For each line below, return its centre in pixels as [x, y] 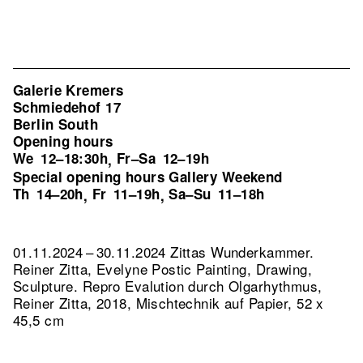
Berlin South [56, 124]
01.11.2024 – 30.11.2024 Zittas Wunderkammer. [164, 252]
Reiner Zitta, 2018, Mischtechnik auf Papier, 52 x [169, 303]
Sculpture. [48, 286]
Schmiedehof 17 [67, 107]
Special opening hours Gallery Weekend [148, 177]
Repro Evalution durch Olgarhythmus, [202, 286]
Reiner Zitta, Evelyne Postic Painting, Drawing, [162, 269]
